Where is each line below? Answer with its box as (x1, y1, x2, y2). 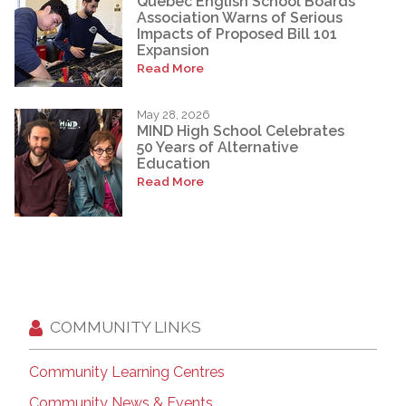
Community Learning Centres (29, 362, 225, 381)
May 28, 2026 (137, 107, 210, 121)
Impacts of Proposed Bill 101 (137, 24, 337, 43)
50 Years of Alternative (137, 138, 298, 156)
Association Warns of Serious (137, 8, 343, 26)
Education (137, 154, 210, 172)
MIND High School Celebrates (137, 121, 344, 140)
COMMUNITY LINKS (50, 317, 201, 337)
